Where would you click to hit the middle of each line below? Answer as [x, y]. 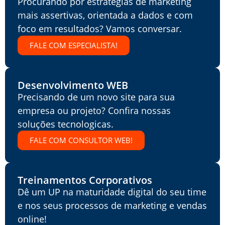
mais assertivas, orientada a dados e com [105, 15]
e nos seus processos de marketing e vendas [112, 206]
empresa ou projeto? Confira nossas [94, 110]
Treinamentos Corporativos [85, 180]
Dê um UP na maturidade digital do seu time [112, 192]
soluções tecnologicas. [66, 124]
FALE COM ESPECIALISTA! [74, 45]
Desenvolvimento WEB [73, 85]
